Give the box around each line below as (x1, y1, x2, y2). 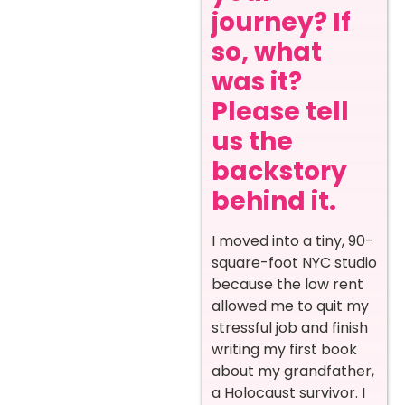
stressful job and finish (212, 317, 368, 339)
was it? (212, 64, 302, 100)
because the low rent (212, 274, 363, 296)
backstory (212, 154, 347, 190)
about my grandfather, (212, 361, 374, 382)
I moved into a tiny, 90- (212, 231, 373, 252)
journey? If (212, 5, 351, 41)
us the (212, 124, 293, 160)
